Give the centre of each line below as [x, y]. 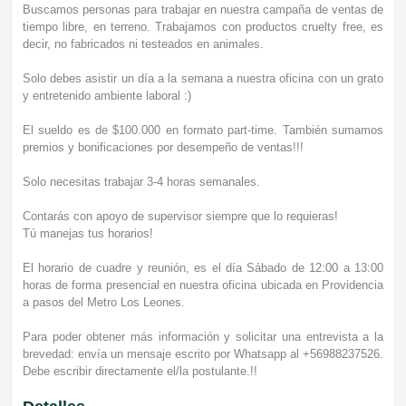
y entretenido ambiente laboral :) [107, 95]
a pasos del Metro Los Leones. [104, 302]
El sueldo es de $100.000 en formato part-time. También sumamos [203, 130]
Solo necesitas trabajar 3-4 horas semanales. [141, 181]
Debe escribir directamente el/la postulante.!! [140, 371]
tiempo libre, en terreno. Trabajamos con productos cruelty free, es [203, 26]
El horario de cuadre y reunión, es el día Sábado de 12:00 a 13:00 [203, 267]
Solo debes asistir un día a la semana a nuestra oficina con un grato [203, 78]
